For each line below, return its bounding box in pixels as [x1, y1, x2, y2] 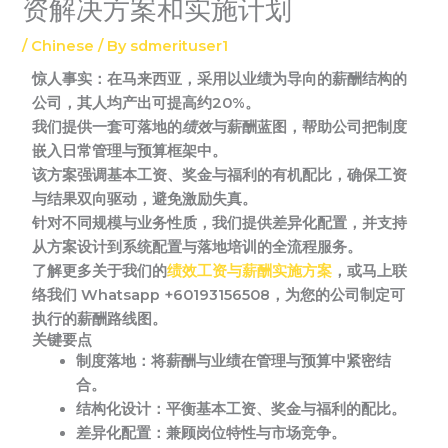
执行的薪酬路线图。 [32, 309, 168, 328]
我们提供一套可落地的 [32, 117, 183, 136]
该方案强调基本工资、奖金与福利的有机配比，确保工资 [32, 165, 408, 184]
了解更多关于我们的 [32, 261, 168, 280]
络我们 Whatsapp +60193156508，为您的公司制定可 [32, 285, 406, 304]
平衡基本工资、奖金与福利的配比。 [166, 399, 407, 418]
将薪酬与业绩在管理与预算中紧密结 [151, 351, 392, 370]
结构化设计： [76, 399, 167, 418]
